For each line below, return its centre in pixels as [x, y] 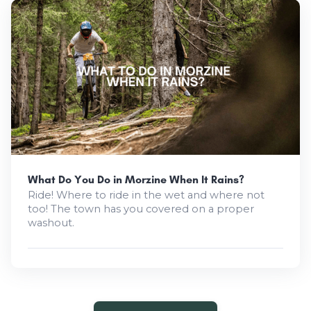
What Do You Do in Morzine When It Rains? [136, 180]
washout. [51, 223]
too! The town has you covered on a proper [141, 209]
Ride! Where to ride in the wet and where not [146, 195]
